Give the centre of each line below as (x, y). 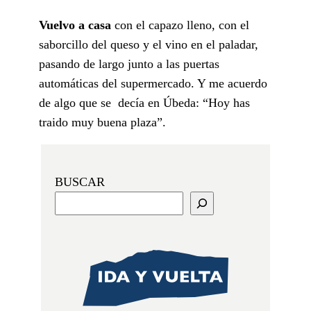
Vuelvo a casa (75, 25)
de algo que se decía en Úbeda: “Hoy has (144, 102)
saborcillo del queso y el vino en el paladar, (149, 44)
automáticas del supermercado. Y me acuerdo (153, 83)
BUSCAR (80, 182)
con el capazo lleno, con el (180, 25)
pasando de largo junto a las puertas (129, 64)
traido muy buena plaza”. (102, 122)
